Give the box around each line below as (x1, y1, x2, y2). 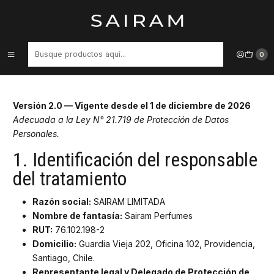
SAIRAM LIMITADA (91, 196, 165, 207)
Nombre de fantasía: (32, 210, 122, 221)
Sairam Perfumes (122, 210, 193, 221)
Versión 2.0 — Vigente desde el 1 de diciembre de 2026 (13, 100, 251, 111)
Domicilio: (32, 239, 76, 250)
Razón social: (32, 196, 91, 207)
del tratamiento (13, 167, 127, 190)
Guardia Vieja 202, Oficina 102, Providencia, (76, 239, 255, 250)
